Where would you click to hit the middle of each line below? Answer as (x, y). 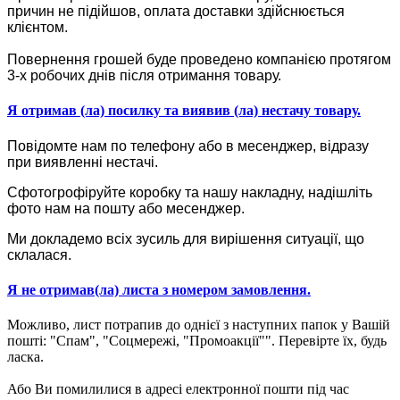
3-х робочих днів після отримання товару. (144, 75)
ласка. (25, 357)
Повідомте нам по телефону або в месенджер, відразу (188, 146)
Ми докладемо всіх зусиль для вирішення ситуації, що (186, 238)
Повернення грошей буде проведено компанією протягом (199, 59)
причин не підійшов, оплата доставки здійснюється (176, 11)
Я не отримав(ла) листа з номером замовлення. (159, 289)
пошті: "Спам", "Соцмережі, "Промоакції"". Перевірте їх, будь (197, 341)
